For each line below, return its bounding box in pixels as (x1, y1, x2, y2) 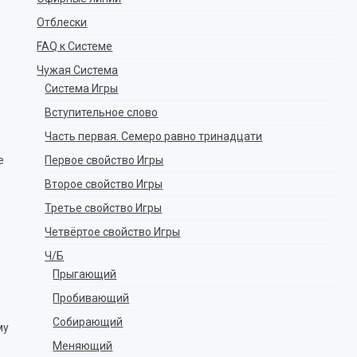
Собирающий (53, 316, 124, 328)
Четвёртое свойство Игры (45, 226, 181, 238)
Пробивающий (53, 292, 130, 304)
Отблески (37, 16, 88, 29)
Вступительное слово (45, 106, 159, 119)
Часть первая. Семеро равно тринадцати (45, 130, 263, 143)
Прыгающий (53, 268, 117, 280)
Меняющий (53, 339, 113, 352)
